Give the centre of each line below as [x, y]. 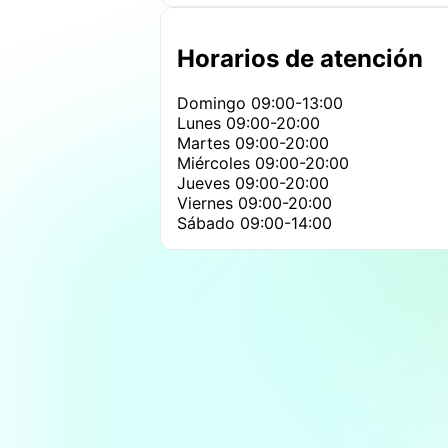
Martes [206, 142]
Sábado [208, 222]
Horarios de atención [300, 58]
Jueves [206, 182]
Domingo [214, 102]
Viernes [207, 202]
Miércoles [216, 162]
